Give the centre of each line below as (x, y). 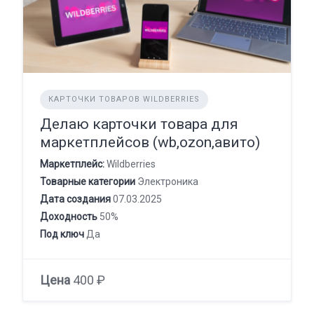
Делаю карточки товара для (139, 124)
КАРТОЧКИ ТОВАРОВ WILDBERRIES (124, 99)
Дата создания (75, 199)
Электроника (167, 181)
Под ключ (62, 234)
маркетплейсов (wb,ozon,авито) (150, 142)
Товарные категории (88, 181)
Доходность (69, 216)
